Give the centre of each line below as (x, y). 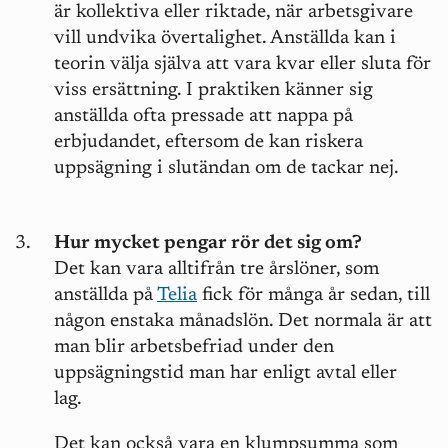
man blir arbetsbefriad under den (194, 348)
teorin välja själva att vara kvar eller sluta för (242, 65)
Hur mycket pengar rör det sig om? (208, 244)
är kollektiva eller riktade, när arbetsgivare (233, 13)
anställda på (105, 296)
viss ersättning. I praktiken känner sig (213, 91)
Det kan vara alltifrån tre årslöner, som (216, 270)
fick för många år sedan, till (313, 296)
